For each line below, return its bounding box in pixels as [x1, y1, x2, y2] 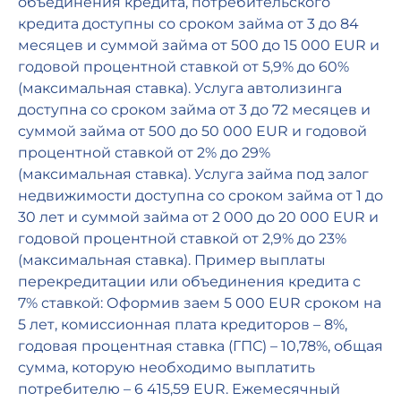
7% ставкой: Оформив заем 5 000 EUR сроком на [18, 294, 381, 312]
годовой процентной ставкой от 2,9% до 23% [18, 230, 346, 248]
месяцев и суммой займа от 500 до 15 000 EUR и [18, 37, 380, 55]
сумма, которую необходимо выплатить [18, 359, 315, 377]
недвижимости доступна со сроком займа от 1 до [18, 187, 383, 205]
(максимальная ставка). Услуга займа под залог [18, 166, 369, 183]
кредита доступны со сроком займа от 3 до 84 [18, 15, 359, 33]
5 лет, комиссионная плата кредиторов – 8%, [18, 316, 347, 334]
